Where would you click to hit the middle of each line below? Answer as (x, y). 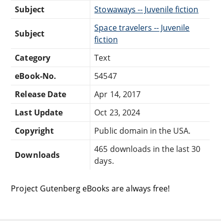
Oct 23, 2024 (117, 112)
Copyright (34, 130)
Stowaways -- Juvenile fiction (147, 9)
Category (33, 57)
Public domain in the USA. (143, 130)
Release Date (40, 94)
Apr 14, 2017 (117, 94)
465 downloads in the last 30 (147, 149)
